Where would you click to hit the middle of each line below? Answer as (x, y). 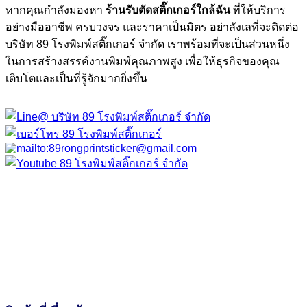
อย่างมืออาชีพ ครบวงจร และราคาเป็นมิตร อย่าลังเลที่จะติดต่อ (152, 27)
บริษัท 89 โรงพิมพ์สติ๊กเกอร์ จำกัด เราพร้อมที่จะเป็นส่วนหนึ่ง (148, 45)
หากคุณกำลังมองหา (56, 10)
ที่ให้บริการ (258, 10)
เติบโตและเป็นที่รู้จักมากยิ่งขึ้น (76, 79)
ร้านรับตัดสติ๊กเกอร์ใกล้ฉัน (168, 10)
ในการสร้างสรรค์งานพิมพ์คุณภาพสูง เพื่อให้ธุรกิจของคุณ (143, 62)
